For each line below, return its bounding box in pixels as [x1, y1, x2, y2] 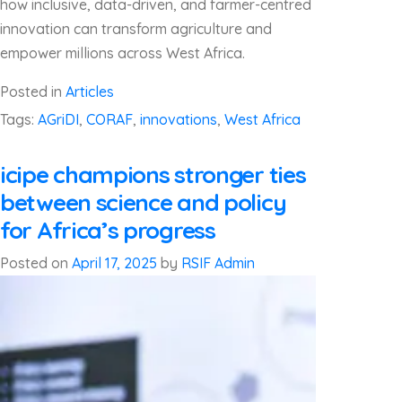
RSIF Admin [181, 254, 255, 272]
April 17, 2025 [72, 254, 157, 272]
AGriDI [38, 110, 79, 128]
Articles [66, 83, 114, 100]
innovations [140, 110, 217, 128]
